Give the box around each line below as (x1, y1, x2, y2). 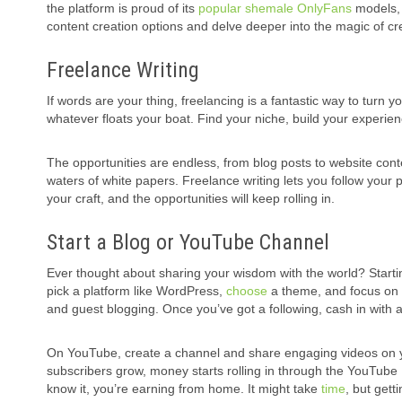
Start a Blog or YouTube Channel (47, 230, 329, 256)
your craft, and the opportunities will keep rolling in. (47, 191, 335, 206)
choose (226, 284, 267, 299)
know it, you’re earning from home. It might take (47, 381, 321, 397)
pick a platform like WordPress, (47, 284, 226, 299)
